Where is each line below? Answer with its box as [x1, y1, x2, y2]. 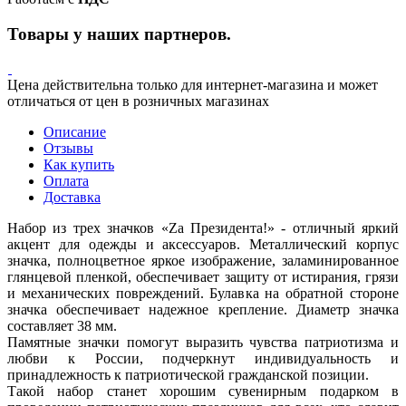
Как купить [43, 157, 114, 173]
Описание [43, 124, 106, 140]
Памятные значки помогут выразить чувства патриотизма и [7, 334, 399, 351]
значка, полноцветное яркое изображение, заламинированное [7, 253, 399, 269]
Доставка [43, 189, 101, 206]
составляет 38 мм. [7, 318, 117, 334]
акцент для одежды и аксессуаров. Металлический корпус [7, 237, 399, 253]
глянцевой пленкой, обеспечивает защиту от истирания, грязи [7, 269, 399, 285]
